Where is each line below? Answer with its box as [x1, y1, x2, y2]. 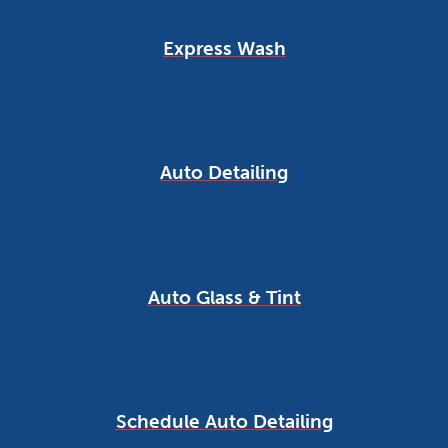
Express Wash [162, 36, 286, 60]
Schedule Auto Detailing [115, 410, 333, 434]
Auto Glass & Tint [147, 285, 301, 309]
